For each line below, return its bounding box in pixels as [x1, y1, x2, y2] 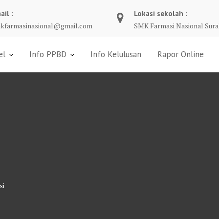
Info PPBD [29, 49, 66, 60]
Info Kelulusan [90, 49, 141, 60]
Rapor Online [157, 49, 204, 60]
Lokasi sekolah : [134, 9, 187, 18]
